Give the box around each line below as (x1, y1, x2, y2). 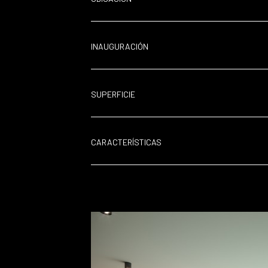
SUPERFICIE (91, 89, 135, 99)
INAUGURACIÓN (91, 41, 148, 51)
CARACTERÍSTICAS (91, 137, 162, 147)
